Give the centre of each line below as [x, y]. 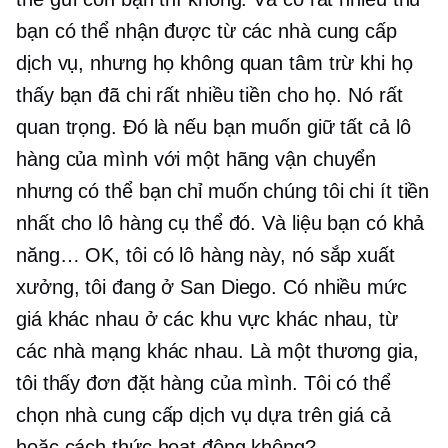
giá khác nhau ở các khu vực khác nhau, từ [207, 319]
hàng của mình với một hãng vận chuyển [196, 159]
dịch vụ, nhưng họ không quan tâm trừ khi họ [214, 63]
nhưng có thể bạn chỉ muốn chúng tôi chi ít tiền [223, 191]
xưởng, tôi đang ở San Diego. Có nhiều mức [211, 287]
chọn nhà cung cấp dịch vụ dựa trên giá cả [203, 415]
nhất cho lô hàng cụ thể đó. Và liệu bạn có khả [220, 223]
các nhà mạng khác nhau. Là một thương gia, [217, 351]
